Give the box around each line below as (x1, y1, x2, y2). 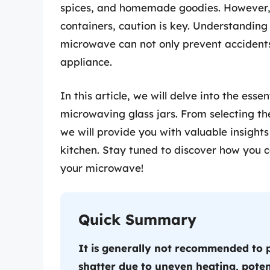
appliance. (60, 55, 112, 69)
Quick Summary (78, 210, 196, 229)
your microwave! (60, 161, 143, 174)
